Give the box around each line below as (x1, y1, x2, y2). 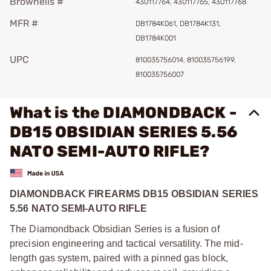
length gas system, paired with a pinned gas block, (10, 252, 229, 263)
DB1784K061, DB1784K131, (135, 19, 221, 28)
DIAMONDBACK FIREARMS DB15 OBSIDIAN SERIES (10, 188, 259, 199)
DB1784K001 (135, 34, 176, 42)
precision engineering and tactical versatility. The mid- (10, 238, 243, 249)
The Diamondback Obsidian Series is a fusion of (10, 223, 220, 234)
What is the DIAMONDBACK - (10, 103, 237, 122)
